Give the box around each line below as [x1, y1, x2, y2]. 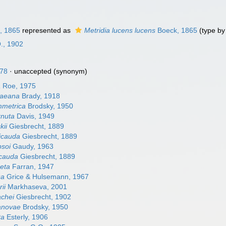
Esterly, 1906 [5, 213, 48, 221]
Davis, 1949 [15, 112, 55, 120]
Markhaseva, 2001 [6, 183, 68, 191]
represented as [20, 26, 73, 34]
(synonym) [51, 67, 88, 75]
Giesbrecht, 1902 [14, 193, 72, 201]
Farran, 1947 [10, 162, 54, 171]
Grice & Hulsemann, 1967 [5, 173, 89, 181]
